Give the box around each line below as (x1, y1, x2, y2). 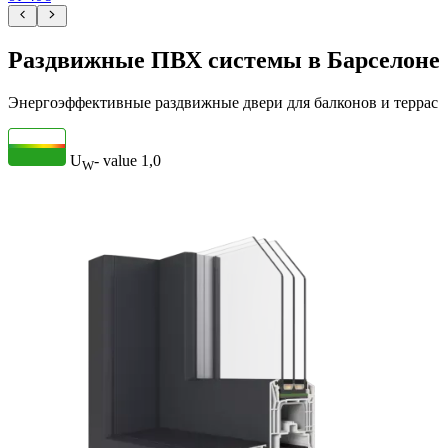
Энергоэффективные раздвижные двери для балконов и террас (8, 93, 438, 111)
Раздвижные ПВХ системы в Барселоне (8, 47, 440, 74)
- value (94, 151, 137, 169)
